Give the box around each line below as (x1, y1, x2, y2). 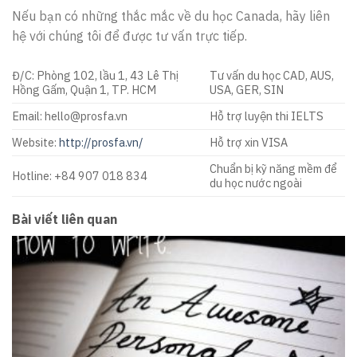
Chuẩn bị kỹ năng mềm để (210, 160, 338, 176)
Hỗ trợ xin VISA (210, 134, 288, 150)
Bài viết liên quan (12, 210, 117, 227)
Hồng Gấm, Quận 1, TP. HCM (12, 81, 156, 97)
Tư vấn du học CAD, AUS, (210, 67, 335, 83)
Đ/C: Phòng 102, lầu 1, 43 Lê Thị (12, 67, 178, 83)
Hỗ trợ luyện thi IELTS (210, 108, 324, 124)
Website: (12, 134, 57, 150)
